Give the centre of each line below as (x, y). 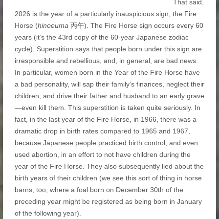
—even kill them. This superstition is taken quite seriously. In (107, 108)
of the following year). (48, 213)
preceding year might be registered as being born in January (108, 202)
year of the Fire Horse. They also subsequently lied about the (109, 166)
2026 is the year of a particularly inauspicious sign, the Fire (105, 14)
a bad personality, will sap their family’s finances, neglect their (109, 84)
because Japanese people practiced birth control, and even (106, 143)
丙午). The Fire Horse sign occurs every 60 (136, 26)
